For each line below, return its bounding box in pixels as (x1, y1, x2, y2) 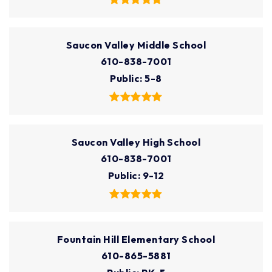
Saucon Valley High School (71, 136, 201, 149)
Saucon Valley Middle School (66, 39, 206, 52)
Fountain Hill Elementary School (56, 233, 216, 246)
